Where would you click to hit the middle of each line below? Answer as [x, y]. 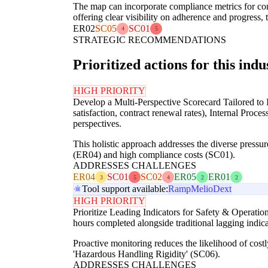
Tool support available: [125, 189]
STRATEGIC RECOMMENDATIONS [150, 39]
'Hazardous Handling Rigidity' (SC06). [147, 254]
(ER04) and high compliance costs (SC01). [154, 155]
